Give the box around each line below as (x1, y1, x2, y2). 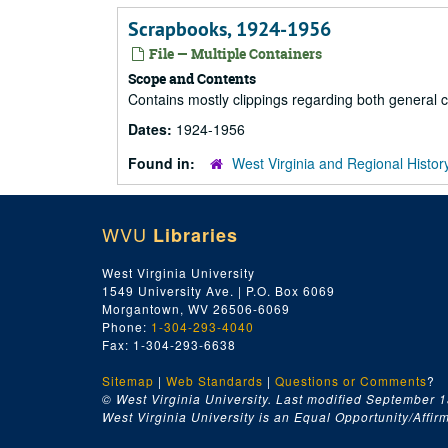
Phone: (102, 318, 151, 335)
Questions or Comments (275, 372, 427, 389)
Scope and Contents (128, 69, 256, 88)
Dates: (128, 119, 176, 139)
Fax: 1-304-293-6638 (102, 336, 236, 353)
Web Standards (166, 372, 263, 389)
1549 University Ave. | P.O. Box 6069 (102, 282, 335, 299)
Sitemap (102, 372, 154, 389)
